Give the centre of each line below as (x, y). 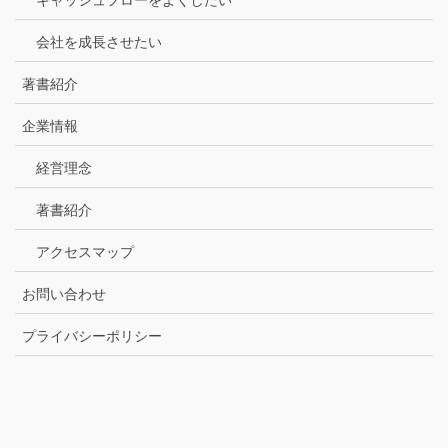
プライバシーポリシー (92, 335)
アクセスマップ (85, 251)
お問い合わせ (64, 293)
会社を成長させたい (99, 41)
